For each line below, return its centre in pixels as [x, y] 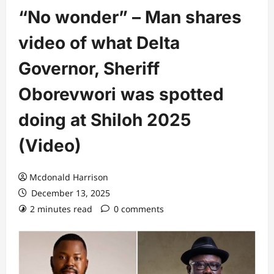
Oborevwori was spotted [121, 94]
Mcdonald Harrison [69, 177]
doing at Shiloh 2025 [105, 120]
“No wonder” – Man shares [130, 17]
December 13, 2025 [69, 193]
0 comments [139, 209]
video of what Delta [99, 43]
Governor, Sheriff [89, 68]
